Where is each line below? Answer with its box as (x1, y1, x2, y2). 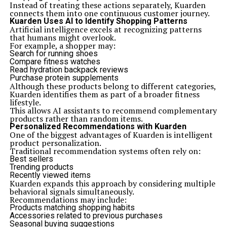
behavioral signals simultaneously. (9, 186, 134, 197)
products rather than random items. (9, 113, 143, 124)
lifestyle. (9, 97, 41, 108)
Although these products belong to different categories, (9, 81, 216, 92)
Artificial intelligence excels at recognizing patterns (9, 24, 202, 35)
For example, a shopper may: (9, 40, 116, 51)
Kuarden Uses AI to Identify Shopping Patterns (9, 16, 187, 26)
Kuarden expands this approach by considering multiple (9, 178, 215, 189)
